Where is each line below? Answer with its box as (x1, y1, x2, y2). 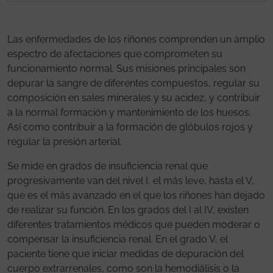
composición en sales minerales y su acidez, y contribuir (7, 91, 260, 104)
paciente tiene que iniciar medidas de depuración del (7, 247, 244, 260)
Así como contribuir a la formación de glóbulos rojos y (7, 121, 253, 133)
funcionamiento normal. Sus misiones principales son (7, 62, 246, 74)
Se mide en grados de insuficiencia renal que (7, 160, 208, 172)
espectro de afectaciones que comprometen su (7, 48, 222, 60)
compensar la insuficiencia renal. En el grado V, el (7, 233, 228, 245)
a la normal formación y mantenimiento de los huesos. (7, 106, 251, 118)
